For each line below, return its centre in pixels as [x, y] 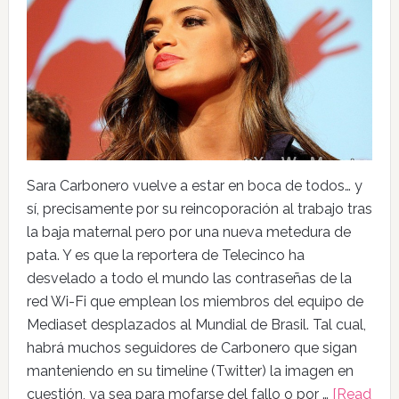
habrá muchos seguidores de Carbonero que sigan [191, 347]
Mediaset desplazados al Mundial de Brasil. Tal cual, [196, 324]
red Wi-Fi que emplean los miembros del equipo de [195, 301]
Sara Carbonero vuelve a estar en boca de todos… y [194, 185]
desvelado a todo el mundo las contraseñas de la [189, 278]
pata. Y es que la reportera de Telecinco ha [165, 255]
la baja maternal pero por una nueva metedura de [188, 232]
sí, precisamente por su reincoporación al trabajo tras [199, 208]
